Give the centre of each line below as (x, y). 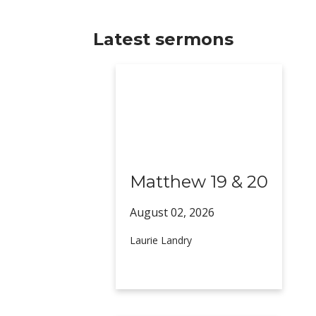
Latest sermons (163, 39)
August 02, (160, 212)
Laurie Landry (161, 240)
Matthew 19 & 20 (199, 181)
